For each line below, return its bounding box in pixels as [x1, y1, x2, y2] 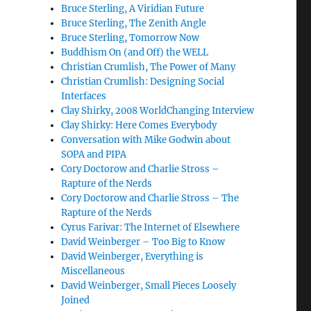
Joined [61, 294, 90, 306]
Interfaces [61, 90, 107, 102]
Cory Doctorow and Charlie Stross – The [61, 192, 239, 204]
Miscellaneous [61, 265, 126, 277]
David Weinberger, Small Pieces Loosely [61, 280, 237, 292]
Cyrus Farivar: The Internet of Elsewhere [61, 221, 240, 233]
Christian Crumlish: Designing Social [61, 76, 225, 87]
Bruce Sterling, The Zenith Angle [61, 17, 207, 29]
